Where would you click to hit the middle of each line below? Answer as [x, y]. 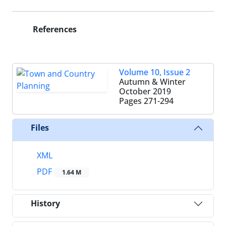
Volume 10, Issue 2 [155, 72]
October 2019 [145, 91]
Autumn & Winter [152, 81]
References [54, 29]
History [45, 204]
